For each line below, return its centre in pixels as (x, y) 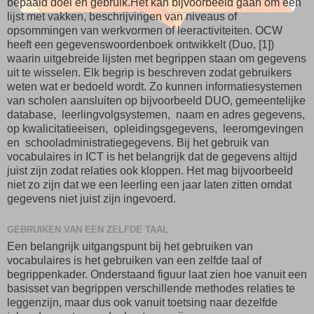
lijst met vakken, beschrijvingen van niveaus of (122, 16)
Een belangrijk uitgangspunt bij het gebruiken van (130, 246)
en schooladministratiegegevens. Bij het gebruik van (138, 142)
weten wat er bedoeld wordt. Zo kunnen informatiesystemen (155, 86)
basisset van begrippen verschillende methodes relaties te (151, 288)
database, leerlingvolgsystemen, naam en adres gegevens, (156, 114)
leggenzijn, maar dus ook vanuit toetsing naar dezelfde (142, 302)
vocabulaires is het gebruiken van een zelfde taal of (134, 260)
